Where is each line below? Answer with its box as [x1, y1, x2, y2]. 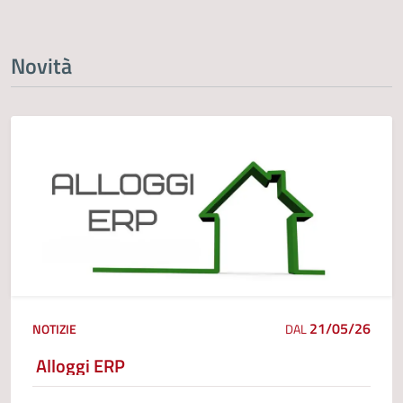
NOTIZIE [32, 318, 76, 338]
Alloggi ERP [36, 352, 125, 380]
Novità [11, 49, 72, 82]
